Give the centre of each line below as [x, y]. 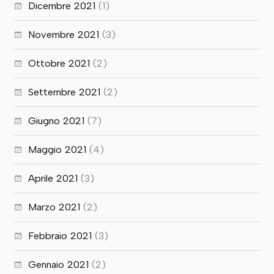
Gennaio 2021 [59, 265]
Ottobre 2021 [59, 64]
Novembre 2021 [64, 35]
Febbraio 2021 [60, 236]
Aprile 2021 [53, 179]
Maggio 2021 [57, 150]
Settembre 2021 [65, 92]
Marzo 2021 [54, 207]
